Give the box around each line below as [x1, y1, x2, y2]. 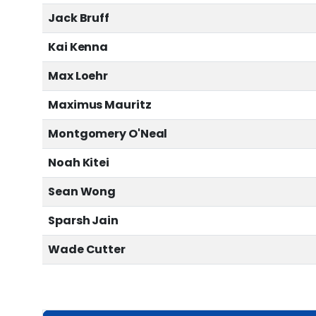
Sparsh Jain [48, 212, 119, 229]
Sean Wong [48, 183, 116, 200]
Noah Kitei [48, 154, 109, 171]
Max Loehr [48, 68, 109, 85]
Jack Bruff [48, 10, 109, 27]
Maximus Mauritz [48, 97, 152, 114]
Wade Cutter [48, 241, 126, 258]
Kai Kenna [48, 39, 109, 56]
